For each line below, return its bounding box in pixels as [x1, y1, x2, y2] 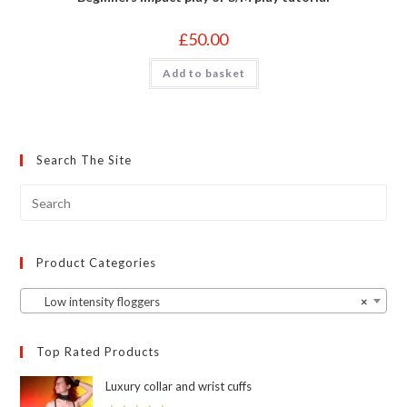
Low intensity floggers [28, 294, 161, 310]
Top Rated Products [36, 344, 161, 360]
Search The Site [36, 153, 133, 168]
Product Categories [36, 255, 157, 271]
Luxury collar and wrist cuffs [105, 379, 253, 394]
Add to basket [162, 65, 245, 80]
